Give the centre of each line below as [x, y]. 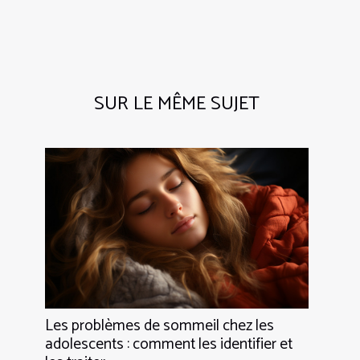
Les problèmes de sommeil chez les [160, 325]
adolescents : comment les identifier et [169, 344]
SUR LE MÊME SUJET [177, 104]
